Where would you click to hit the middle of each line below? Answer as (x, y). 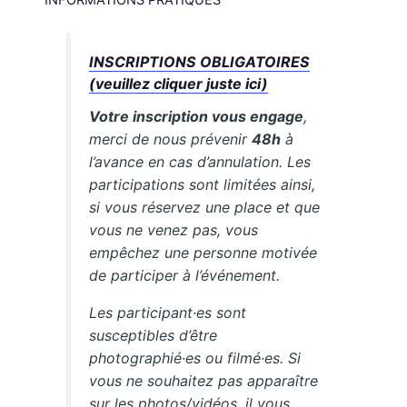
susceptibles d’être (154, 336)
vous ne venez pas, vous (174, 230)
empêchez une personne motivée (203, 253)
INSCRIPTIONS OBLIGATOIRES (200, 62)
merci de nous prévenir (171, 139)
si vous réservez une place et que (205, 208)
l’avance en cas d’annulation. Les (200, 162)
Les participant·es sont (168, 313)
